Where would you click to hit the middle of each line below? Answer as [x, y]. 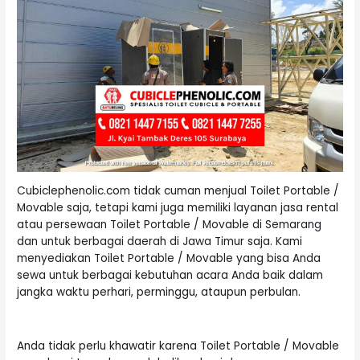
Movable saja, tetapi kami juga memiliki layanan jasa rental [178, 208]
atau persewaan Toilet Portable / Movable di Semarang [170, 225]
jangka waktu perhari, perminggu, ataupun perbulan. [159, 292]
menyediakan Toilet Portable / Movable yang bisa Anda [169, 259]
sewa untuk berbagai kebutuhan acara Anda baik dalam [170, 276]
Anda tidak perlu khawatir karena [109, 346]
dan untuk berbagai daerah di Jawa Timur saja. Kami [160, 242]
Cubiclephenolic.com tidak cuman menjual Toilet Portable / [178, 191]
